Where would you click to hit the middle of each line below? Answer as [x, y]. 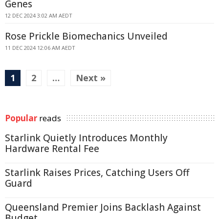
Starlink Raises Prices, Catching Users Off [97, 173]
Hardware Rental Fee [52, 149]
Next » [91, 78]
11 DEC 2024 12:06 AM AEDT [40, 48]
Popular [21, 118]
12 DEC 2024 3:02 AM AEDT [39, 15]
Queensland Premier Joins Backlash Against [103, 207]
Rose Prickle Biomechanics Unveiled [86, 36]
